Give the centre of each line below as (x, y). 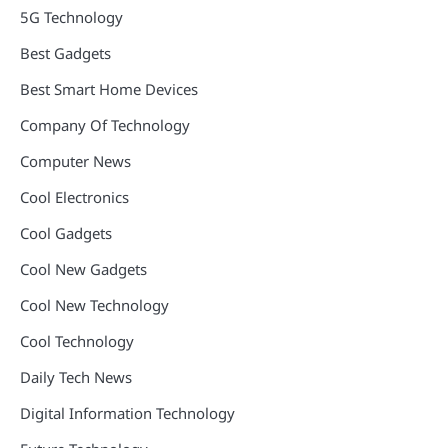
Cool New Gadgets (83, 269)
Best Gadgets (65, 53)
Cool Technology (77, 341)
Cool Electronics (74, 197)
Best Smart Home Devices (109, 89)
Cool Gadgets (66, 233)
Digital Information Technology (127, 413)
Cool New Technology (94, 305)
